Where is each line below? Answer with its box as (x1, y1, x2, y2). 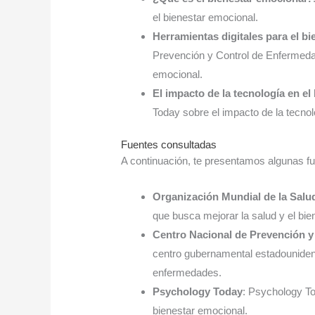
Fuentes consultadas (121, 138, 217, 150)
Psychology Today (153, 285, 243, 297)
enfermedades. (153, 266, 222, 278)
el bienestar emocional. (153, 11, 259, 24)
